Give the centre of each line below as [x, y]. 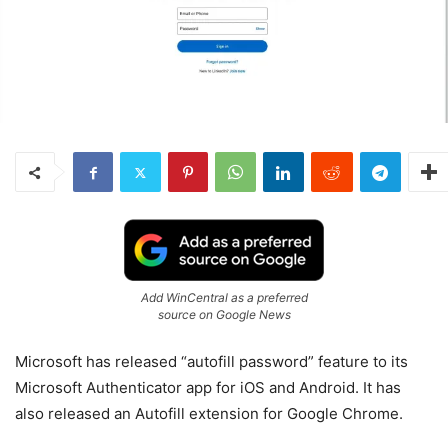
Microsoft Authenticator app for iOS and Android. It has [208, 388]
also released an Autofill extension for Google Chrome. [209, 414]
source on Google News [224, 315]
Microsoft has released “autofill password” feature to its [211, 362]
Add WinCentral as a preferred [224, 298]
